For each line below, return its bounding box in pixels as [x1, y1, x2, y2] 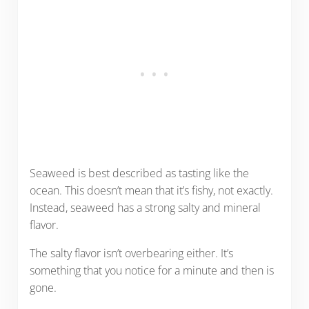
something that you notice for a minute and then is [29, 262, 274, 278]
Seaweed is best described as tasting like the [29, 165, 249, 181]
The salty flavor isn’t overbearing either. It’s [29, 245, 233, 261]
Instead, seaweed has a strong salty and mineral [29, 199, 261, 215]
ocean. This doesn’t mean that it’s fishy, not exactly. [29, 182, 273, 198]
